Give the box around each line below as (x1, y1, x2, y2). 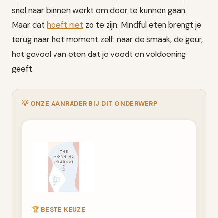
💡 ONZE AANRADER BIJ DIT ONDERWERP (22, 99, 158, 108)
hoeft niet (47, 19, 83, 30)
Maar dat (12, 19, 47, 30)
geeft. (12, 63, 34, 74)
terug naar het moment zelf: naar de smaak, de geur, (12, 34, 203, 45)
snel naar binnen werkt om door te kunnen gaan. (12, 4, 187, 16)
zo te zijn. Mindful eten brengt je (83, 19, 201, 30)
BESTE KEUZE (39, 205, 86, 214)
